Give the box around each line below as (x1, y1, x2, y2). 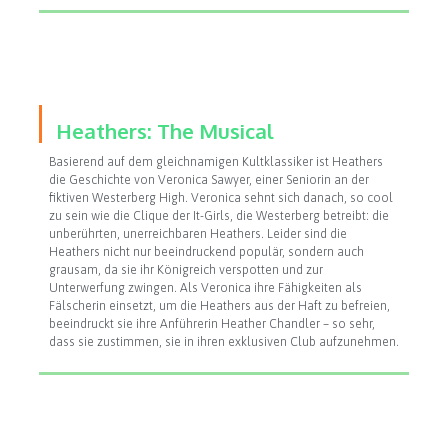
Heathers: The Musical (55, 117, 274, 144)
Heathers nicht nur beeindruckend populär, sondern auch (48, 244, 364, 259)
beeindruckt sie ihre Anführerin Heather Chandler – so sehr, (48, 316, 375, 331)
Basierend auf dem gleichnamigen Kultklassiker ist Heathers (48, 154, 383, 169)
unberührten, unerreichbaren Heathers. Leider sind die (48, 226, 347, 241)
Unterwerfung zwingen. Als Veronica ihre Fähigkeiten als (48, 280, 362, 295)
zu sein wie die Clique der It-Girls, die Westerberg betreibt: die (48, 208, 389, 223)
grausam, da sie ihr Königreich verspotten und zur (48, 262, 323, 277)
